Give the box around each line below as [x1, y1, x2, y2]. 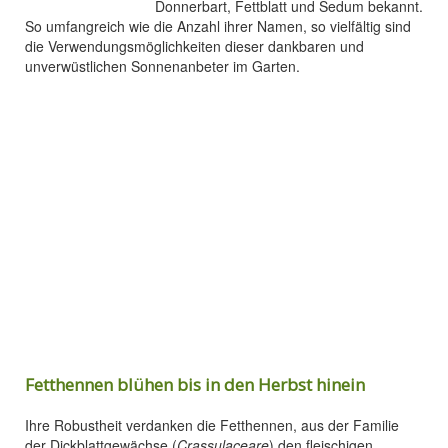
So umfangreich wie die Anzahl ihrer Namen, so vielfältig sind [25, 16, 411, 36]
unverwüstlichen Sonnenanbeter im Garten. [25, 56, 300, 76]
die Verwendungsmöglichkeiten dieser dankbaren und [25, 36, 364, 56]
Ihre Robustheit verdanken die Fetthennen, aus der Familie [25, 415, 399, 435]
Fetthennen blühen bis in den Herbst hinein [25, 373, 365, 396]
